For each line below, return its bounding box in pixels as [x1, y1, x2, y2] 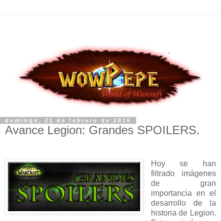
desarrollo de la [150, 198, 216, 207]
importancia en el [150, 188, 216, 197]
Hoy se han [150, 159, 216, 168]
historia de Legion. [150, 208, 216, 217]
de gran [150, 179, 216, 187]
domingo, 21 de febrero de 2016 [5, 117, 131, 123]
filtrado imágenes [150, 169, 216, 178]
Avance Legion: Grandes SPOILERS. [5, 123, 200, 137]
